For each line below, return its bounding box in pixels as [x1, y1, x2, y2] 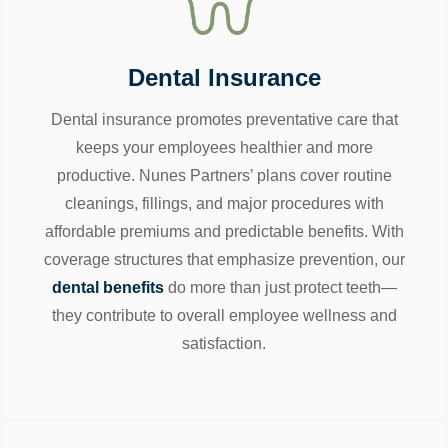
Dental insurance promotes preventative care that [50, 110, 398, 128]
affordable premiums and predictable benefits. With [44, 222, 404, 240]
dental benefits [51, 278, 164, 296]
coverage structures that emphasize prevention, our [43, 250, 405, 268]
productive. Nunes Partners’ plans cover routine [56, 166, 392, 184]
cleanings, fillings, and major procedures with [64, 194, 384, 212]
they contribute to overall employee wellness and [51, 306, 397, 324]
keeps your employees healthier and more [75, 138, 373, 156]
